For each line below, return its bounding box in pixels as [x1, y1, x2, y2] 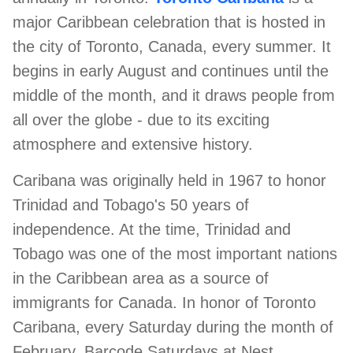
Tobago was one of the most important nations [13, 245, 337, 262]
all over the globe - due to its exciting [13, 111, 269, 128]
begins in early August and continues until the [13, 62, 329, 80]
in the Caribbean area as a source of [13, 269, 269, 287]
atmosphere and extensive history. [13, 136, 253, 153]
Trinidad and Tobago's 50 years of [13, 196, 249, 214]
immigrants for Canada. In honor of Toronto [13, 294, 316, 311]
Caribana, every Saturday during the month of [13, 318, 333, 336]
